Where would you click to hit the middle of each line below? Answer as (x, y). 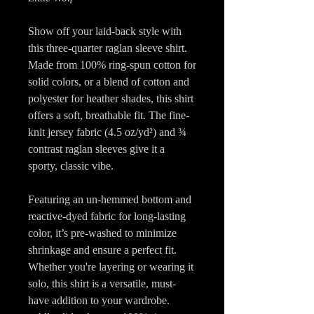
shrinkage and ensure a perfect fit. (102, 250)
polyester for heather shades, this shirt (111, 98)
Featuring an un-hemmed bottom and (110, 199)
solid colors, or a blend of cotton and (109, 81)
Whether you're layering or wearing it (111, 266)
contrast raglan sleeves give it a (96, 149)
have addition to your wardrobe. (99, 300)
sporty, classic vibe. (72, 165)
